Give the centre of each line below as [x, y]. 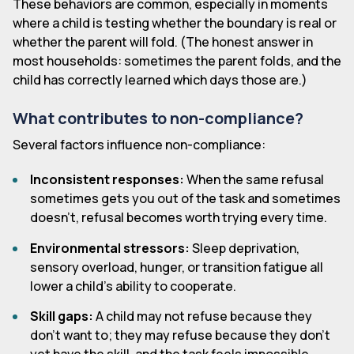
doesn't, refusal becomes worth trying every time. [179, 218]
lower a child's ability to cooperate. [134, 286]
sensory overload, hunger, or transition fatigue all [177, 267]
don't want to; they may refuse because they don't [181, 335]
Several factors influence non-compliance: [139, 145]
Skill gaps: [62, 316]
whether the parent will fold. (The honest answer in [163, 42]
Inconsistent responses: [107, 180]
